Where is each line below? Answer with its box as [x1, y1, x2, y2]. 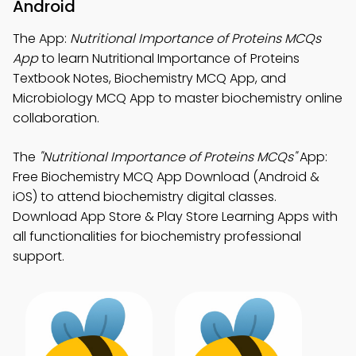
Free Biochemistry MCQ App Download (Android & [13, 168, 319, 186]
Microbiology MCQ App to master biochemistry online [13, 89, 342, 107]
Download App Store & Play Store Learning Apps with [13, 207, 338, 226]
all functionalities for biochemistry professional [13, 227, 301, 246]
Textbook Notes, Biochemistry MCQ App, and [13, 69, 286, 87]
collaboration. [13, 109, 99, 127]
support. [13, 247, 64, 265]
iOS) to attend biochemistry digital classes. [13, 188, 277, 206]
